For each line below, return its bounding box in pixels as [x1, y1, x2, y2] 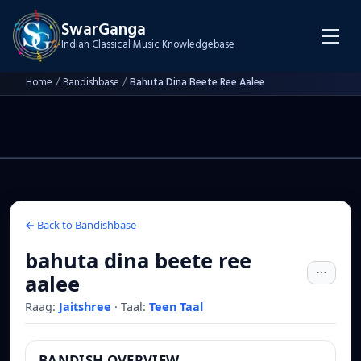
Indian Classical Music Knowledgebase [61, 36, 234, 53]
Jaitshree [59, 299, 111, 315]
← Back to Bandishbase [25, 218, 136, 233]
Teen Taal [149, 299, 203, 315]
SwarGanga [61, 17, 146, 44]
